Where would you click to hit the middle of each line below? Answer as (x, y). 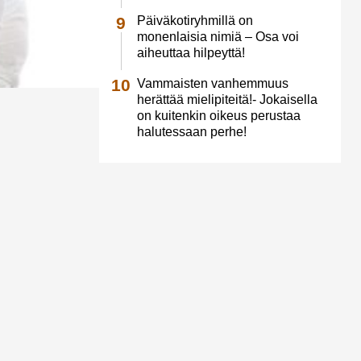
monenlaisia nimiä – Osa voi (218, 37)
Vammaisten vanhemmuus (212, 83)
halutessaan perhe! (191, 131)
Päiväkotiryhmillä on (195, 21)
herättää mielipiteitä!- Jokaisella (227, 99)
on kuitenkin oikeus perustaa (218, 115)
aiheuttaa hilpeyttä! (191, 53)
